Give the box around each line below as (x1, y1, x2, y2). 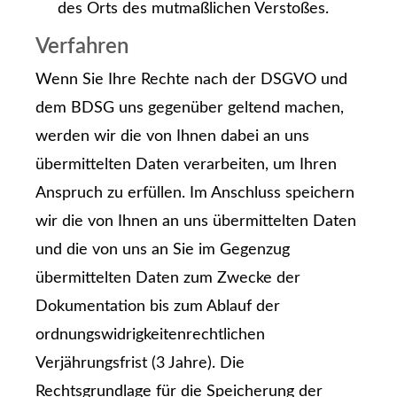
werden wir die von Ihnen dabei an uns (35, 128, 309, 145)
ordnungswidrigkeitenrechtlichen (35, 327, 265, 344)
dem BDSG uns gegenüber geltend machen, (35, 100, 344, 117)
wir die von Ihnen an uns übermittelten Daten (35, 214, 356, 230)
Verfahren (35, 36, 128, 58)
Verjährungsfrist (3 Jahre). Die (35, 355, 245, 372)
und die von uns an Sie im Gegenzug (35, 242, 290, 259)
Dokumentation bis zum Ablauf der (35, 299, 280, 315)
